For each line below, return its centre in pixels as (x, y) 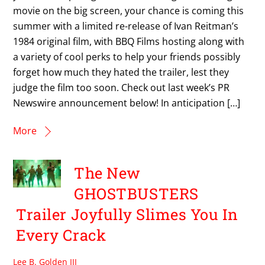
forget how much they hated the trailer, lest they (121, 72)
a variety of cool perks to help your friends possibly (127, 56)
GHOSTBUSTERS (136, 194)
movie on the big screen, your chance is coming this (129, 10)
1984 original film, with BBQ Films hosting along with (129, 41)
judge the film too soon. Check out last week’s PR (122, 87)
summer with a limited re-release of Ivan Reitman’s (126, 26)
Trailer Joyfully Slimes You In (127, 214)
